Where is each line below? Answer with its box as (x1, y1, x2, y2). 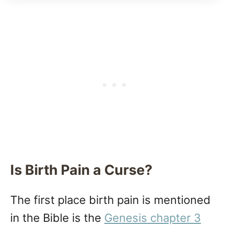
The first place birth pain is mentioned (10, 193, 211, 207)
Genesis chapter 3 (104, 211, 201, 225)
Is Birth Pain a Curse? (10, 162, 152, 179)
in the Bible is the (10, 211, 104, 225)
